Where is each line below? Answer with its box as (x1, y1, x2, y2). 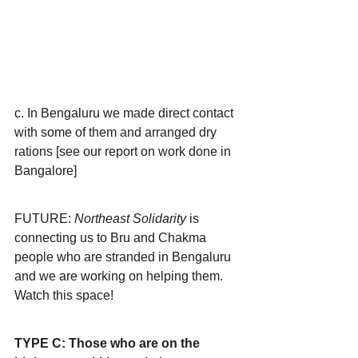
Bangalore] (14, 164, 77, 177)
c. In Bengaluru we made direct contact (14, 106, 237, 120)
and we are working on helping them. (14, 269, 226, 283)
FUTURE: (14, 212, 74, 225)
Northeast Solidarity (74, 212, 189, 225)
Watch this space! (14, 288, 113, 302)
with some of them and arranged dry (14, 125, 220, 139)
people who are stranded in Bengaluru (14, 250, 234, 264)
